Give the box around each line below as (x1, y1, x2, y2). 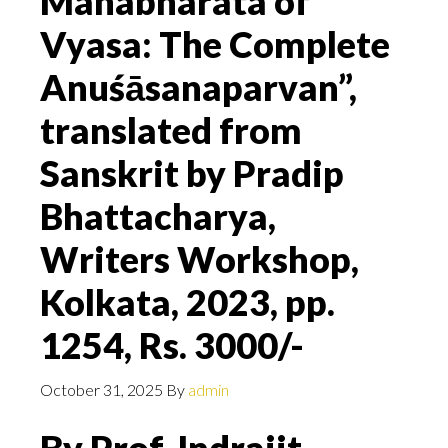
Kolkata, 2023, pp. (40, 280, 335, 324)
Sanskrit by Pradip (40, 151, 344, 195)
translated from (40, 108, 302, 152)
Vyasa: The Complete (40, 22, 390, 66)
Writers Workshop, (40, 237, 359, 281)
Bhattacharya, (40, 194, 276, 238)
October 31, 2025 (40, 380, 163, 399)
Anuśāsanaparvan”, (40, 65, 357, 109)
